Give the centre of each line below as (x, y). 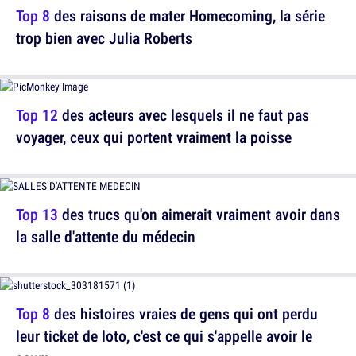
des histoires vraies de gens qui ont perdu (184, 313)
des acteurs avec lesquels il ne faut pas (184, 115)
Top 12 (37, 115)
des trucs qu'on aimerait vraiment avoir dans (199, 214)
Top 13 (37, 214)
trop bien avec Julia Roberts (104, 38)
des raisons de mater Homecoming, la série (188, 15)
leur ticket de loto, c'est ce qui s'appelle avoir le (164, 336)
